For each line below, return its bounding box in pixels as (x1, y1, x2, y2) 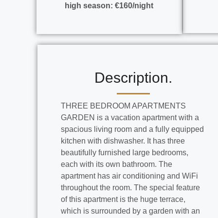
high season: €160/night (65, 1, 154, 10)
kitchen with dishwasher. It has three (61, 136, 185, 145)
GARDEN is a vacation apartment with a (61, 113, 199, 122)
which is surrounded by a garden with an (61, 206, 200, 215)
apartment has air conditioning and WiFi (61, 171, 198, 180)
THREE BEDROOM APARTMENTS (61, 101, 186, 110)
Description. (94, 69, 172, 86)
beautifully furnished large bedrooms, (61, 148, 188, 157)
